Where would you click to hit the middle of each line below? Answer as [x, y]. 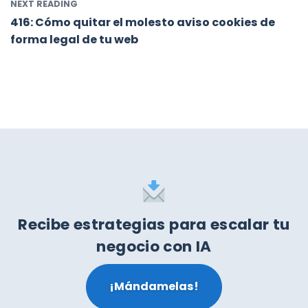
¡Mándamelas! [154, 287]
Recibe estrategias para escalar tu [154, 224]
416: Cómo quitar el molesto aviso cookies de [143, 22]
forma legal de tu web [74, 39]
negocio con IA [154, 246]
